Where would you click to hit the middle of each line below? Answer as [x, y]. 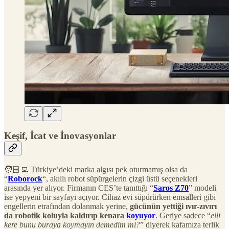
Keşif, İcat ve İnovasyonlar [60, 136]
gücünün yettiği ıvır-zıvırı [173, 206]
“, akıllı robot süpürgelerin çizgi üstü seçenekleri [120, 178]
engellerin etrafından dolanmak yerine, [67, 206]
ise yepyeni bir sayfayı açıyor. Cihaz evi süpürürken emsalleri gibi [110, 197]
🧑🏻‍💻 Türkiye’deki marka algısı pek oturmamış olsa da [96, 169]
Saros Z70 [171, 188]
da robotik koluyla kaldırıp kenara [65, 215]
